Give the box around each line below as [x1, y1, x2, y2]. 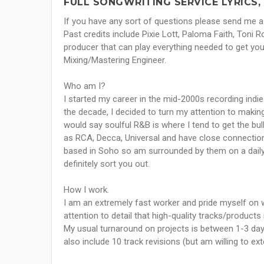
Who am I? [64, 81, 105, 92]
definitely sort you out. [64, 159, 150, 170]
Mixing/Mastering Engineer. [64, 55, 166, 66]
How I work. [64, 184, 109, 196]
